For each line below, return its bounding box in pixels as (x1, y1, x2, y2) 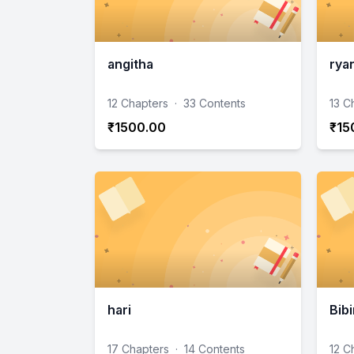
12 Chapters (107, 96, 168, 111)
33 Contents (183, 96, 246, 111)
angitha (107, 56, 153, 73)
